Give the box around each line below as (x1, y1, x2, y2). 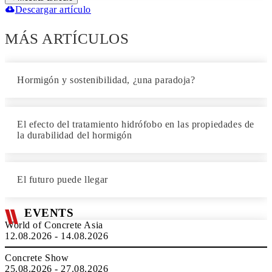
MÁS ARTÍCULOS (5, 30, 129, 47)
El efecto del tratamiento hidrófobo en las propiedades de (17, 119, 254, 129)
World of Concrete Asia (5, 220, 103, 230)
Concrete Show (5, 253, 69, 263)
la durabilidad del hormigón (17, 130, 132, 140)
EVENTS (24, 206, 74, 219)
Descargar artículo (15, 4, 91, 15)
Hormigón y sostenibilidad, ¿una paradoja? (17, 75, 195, 85)
